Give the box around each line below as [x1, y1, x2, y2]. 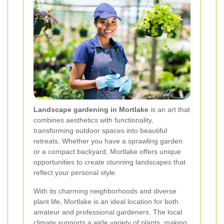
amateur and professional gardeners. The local [33, 208, 182, 216]
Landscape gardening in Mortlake [33, 105, 148, 114]
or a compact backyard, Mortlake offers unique [33, 147, 181, 156]
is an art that [148, 105, 190, 114]
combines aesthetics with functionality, [33, 116, 153, 124]
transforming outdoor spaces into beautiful [33, 126, 167, 135]
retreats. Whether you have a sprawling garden [33, 137, 182, 145]
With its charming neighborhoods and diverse [33, 187, 176, 195]
